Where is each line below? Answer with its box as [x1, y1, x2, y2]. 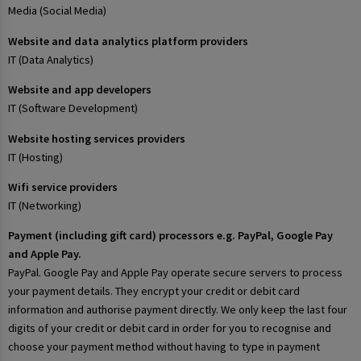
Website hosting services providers [8, 131, 185, 146]
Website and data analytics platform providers [8, 33, 248, 48]
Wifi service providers [8, 180, 118, 195]
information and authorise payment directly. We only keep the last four [8, 302, 347, 317]
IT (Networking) [8, 198, 81, 214]
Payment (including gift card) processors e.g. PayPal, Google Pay [8, 228, 333, 243]
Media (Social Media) [8, 3, 106, 19]
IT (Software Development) [8, 101, 138, 116]
